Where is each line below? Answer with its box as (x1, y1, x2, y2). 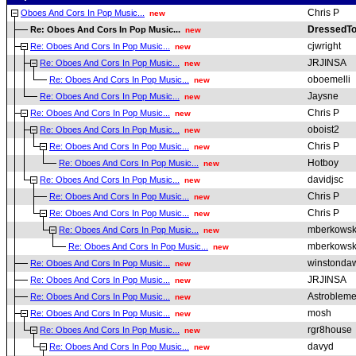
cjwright (308, 41, 341, 52)
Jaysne (308, 91, 339, 102)
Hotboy (308, 157, 339, 168)
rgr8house (308, 324, 352, 335)
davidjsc (308, 174, 343, 185)
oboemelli (308, 74, 350, 85)
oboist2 (308, 124, 339, 135)
